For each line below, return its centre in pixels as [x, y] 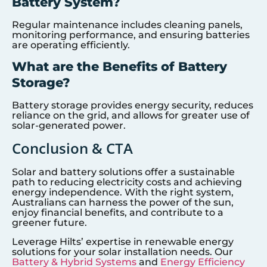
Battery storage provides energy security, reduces [133, 105]
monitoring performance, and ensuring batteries [131, 35]
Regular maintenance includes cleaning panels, [127, 24]
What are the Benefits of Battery [119, 66]
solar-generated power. [69, 125]
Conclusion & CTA [72, 148]
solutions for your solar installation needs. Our [122, 252]
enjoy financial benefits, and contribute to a [118, 213]
